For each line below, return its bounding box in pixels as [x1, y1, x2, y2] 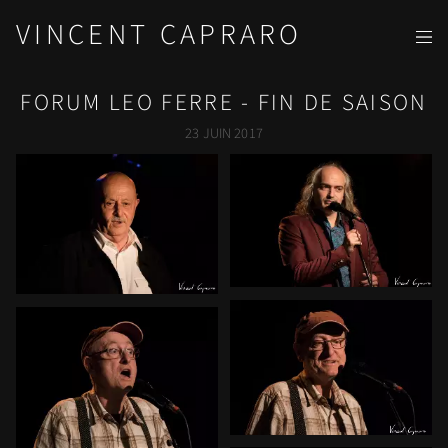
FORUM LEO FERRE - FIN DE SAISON [20, 85, 428, 119]
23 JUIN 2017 [185, 123, 263, 145]
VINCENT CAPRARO [16, 15, 303, 57]
